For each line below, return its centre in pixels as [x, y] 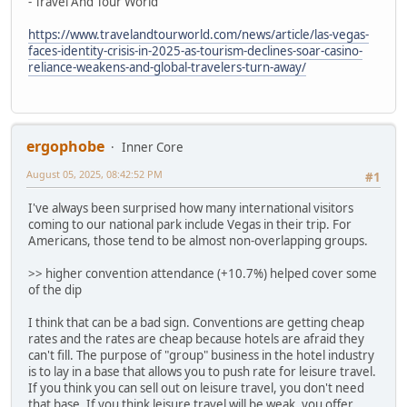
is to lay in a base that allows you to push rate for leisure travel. [202, 372]
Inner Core [153, 148]
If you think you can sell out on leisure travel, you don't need [196, 388]
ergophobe [65, 147]
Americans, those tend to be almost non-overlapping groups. [198, 241]
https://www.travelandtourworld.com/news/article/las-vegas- [199, 34]
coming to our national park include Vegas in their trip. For [190, 225]
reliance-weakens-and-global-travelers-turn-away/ [167, 67]
